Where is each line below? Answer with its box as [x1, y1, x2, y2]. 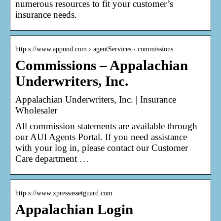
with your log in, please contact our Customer [15, 142, 188, 153]
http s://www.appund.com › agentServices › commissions [15, 45, 173, 53]
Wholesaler [15, 105, 57, 115]
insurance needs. [15, 9, 77, 20]
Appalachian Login [15, 201, 133, 217]
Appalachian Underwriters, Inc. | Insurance [15, 94, 176, 105]
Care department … [15, 153, 89, 164]
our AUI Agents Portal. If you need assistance [15, 131, 187, 142]
